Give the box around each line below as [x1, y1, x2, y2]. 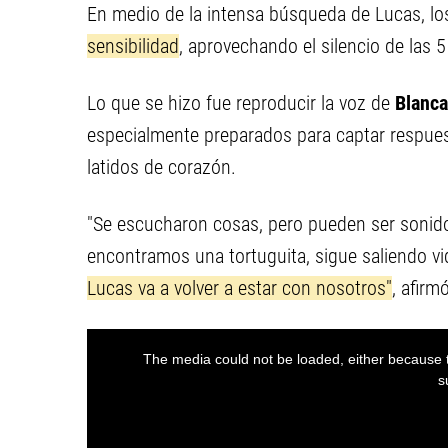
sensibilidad [87, 34, 179, 58]
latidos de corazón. [87, 155, 236, 179]
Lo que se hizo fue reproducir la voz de [87, 91, 395, 115]
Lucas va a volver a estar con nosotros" [87, 276, 392, 300]
